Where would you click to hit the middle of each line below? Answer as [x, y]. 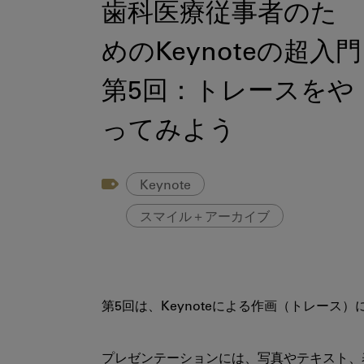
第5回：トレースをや [228, 94]
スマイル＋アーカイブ [205, 217]
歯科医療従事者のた [219, 16]
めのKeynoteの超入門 [232, 55]
